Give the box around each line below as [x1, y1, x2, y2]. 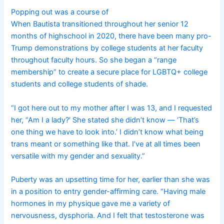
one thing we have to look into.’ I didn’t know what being [11, 127, 204, 136]
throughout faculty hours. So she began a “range [11, 55, 177, 65]
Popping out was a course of [11, 7, 109, 17]
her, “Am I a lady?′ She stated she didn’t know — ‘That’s [11, 115, 199, 124]
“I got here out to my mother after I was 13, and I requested [11, 103, 212, 112]
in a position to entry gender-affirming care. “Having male [11, 187, 206, 196]
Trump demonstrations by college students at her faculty [11, 43, 203, 53]
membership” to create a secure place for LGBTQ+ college [11, 67, 208, 77]
